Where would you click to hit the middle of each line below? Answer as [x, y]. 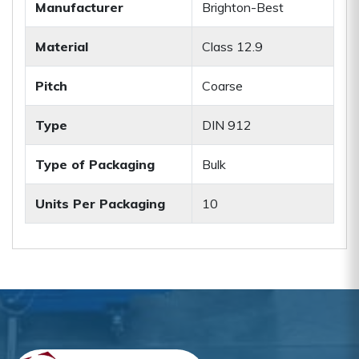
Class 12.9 [232, 46]
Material [62, 46]
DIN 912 [227, 125]
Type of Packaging [95, 164]
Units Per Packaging [100, 203]
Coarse [222, 85]
